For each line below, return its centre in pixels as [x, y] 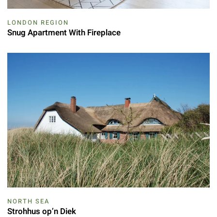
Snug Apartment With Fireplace [64, 32]
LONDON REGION [38, 22]
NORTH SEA [29, 201]
